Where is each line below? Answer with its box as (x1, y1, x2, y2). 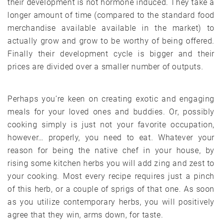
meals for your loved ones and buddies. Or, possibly (7, 107, 215, 116)
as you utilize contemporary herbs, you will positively (7, 197, 215, 207)
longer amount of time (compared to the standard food (7, 10, 215, 20)
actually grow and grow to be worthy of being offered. (7, 36, 215, 46)
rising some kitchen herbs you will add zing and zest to (7, 158, 215, 168)
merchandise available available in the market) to (7, 23, 215, 33)
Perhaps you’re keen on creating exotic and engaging (7, 94, 215, 104)
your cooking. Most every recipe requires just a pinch (7, 171, 215, 181)
